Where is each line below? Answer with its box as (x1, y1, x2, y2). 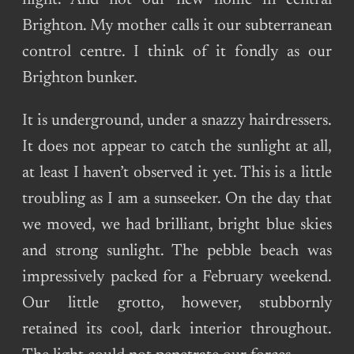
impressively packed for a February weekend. (22, 269, 332, 287)
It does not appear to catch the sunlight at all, (22, 139, 332, 156)
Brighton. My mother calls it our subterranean (22, 18, 332, 36)
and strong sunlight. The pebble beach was (22, 243, 332, 261)
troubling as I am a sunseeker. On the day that (22, 191, 332, 209)
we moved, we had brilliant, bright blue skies (22, 217, 332, 235)
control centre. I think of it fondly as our (22, 44, 332, 62)
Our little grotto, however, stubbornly (22, 296, 332, 313)
